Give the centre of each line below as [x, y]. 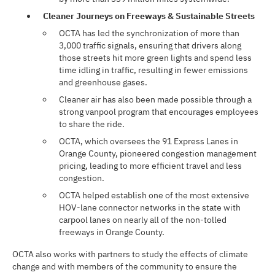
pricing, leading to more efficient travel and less [150, 166]
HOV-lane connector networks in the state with [150, 207]
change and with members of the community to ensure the [125, 266]
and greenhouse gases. [103, 82]
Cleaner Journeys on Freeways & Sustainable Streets [149, 16]
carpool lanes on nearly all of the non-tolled [143, 220]
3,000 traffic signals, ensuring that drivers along [150, 45]
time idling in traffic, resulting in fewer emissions [153, 70]
